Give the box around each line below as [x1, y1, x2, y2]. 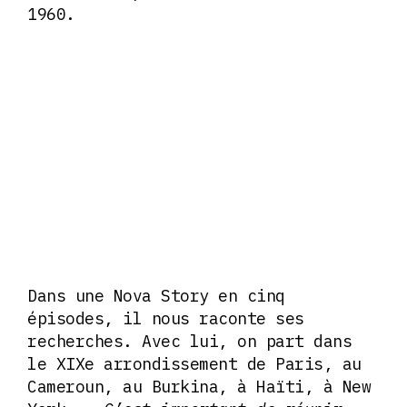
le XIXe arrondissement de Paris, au [27, 352, 362, 374]
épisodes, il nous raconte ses [27, 307, 304, 329]
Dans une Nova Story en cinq [27, 284, 285, 306]
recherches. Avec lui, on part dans [27, 330, 352, 352]
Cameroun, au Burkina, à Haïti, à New [27, 375, 371, 397]
